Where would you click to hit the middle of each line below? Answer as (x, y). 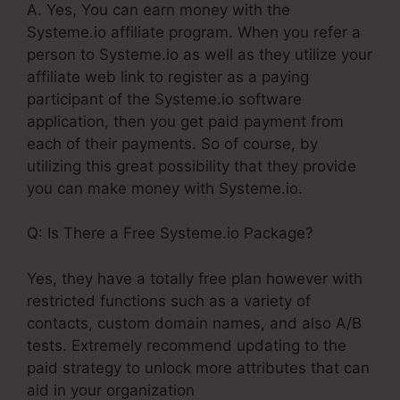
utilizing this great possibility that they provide (192, 166)
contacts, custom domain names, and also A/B (194, 323)
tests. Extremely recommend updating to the (187, 345)
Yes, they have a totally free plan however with (195, 278)
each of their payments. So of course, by (172, 143)
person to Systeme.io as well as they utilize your (200, 54)
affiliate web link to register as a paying (168, 76)
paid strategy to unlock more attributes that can (198, 367)
